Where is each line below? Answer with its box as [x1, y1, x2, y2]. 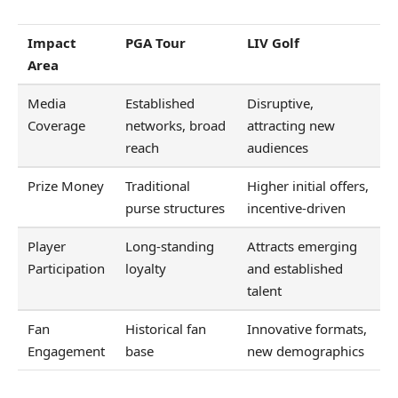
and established [247, 259, 344, 277]
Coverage [28, 115, 86, 134]
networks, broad [125, 115, 227, 134]
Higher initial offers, [247, 176, 370, 195]
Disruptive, [247, 93, 314, 112]
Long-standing [125, 236, 215, 255]
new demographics [247, 341, 365, 360]
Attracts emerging [247, 236, 358, 255]
